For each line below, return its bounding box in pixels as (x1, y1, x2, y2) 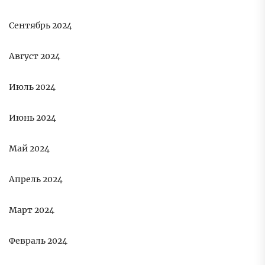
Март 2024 (9, 205, 54, 216)
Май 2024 (9, 143, 50, 154)
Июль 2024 (9, 82, 56, 93)
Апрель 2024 (9, 174, 63, 185)
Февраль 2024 (9, 235, 67, 247)
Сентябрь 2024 (9, 20, 72, 31)
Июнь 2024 (9, 112, 56, 124)
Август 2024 (9, 51, 60, 62)
